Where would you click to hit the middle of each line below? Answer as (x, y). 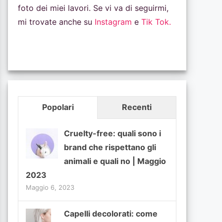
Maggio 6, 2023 (50, 187)
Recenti (137, 107)
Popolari (58, 107)
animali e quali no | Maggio (115, 161)
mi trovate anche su (56, 22)
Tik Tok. (156, 22)
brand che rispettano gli (110, 147)
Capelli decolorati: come (111, 213)
